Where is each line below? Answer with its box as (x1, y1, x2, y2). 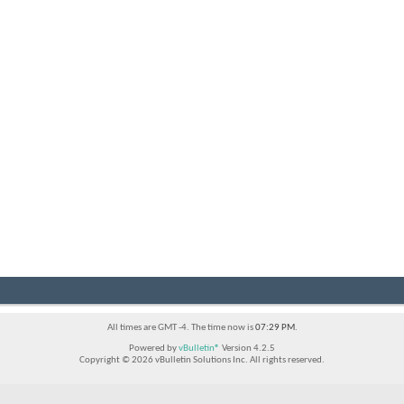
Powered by (129, 344, 179, 354)
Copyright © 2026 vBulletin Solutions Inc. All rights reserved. (79, 355, 325, 366)
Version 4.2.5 (220, 344, 275, 354)
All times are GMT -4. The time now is (106, 323, 255, 334)
